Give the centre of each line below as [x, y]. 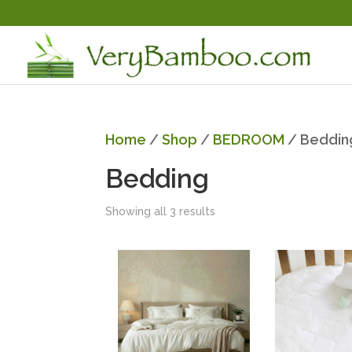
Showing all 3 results [161, 211]
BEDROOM [249, 139]
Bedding [158, 179]
